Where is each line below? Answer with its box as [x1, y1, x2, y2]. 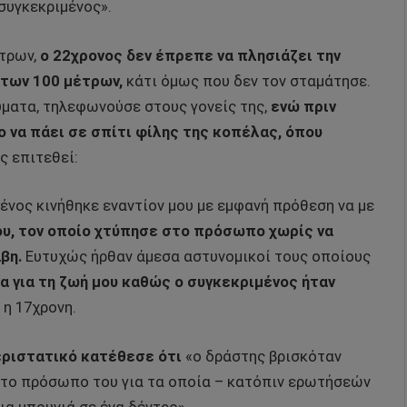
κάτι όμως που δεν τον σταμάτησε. [123, 72, 371, 90]
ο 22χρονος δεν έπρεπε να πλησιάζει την [40, 46, 341, 65]
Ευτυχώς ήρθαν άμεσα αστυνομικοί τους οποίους [22, 248, 371, 266]
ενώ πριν [271, 97, 336, 115]
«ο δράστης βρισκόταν [182, 347, 342, 365]
